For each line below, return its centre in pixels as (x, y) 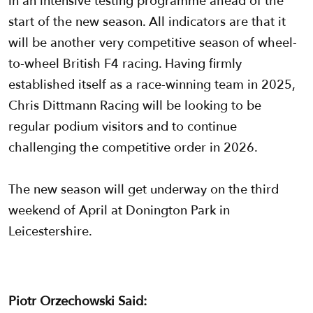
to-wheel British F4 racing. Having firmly (125, 64)
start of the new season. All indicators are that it (147, 22)
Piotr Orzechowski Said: (78, 302)
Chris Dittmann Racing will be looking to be (135, 106)
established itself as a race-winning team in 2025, (152, 85)
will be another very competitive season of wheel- (153, 43)
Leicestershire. (50, 232)
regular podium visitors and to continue (123, 127)
